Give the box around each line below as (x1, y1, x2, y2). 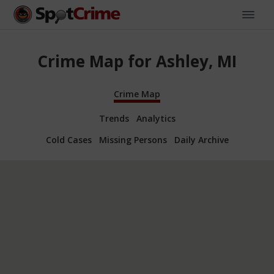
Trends (98, 112, 129, 124)
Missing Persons (98, 133, 167, 146)
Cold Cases (45, 133, 92, 146)
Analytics (136, 112, 176, 124)
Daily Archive (174, 133, 229, 146)
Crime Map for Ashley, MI (37, 50, 237, 73)
